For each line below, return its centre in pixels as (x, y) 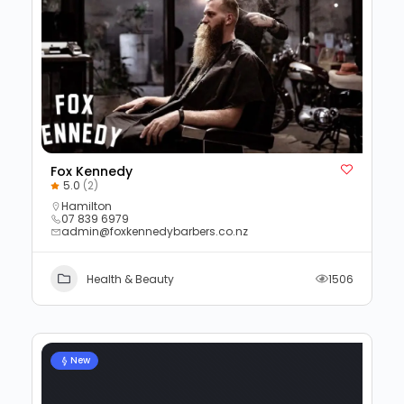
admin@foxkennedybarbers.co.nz (155, 231)
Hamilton (87, 206)
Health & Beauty (130, 279)
